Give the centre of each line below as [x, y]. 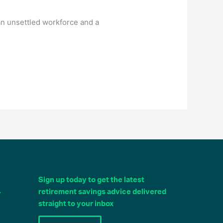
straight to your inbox [76, 204]
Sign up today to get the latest [91, 180]
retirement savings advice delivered [102, 192]
